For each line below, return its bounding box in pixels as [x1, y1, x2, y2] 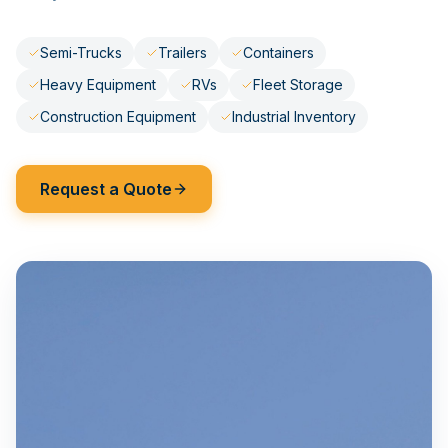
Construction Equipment [40, 107, 196, 125]
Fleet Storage [253, 75, 343, 93]
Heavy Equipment [40, 75, 156, 93]
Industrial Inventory [232, 107, 356, 125]
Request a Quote [40, 178, 172, 199]
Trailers [158, 43, 207, 61]
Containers [243, 43, 314, 61]
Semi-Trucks [40, 43, 122, 61]
